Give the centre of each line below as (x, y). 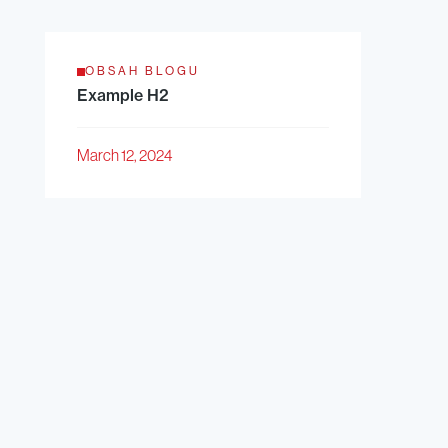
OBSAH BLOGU (142, 71)
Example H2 (122, 95)
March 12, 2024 (124, 155)
